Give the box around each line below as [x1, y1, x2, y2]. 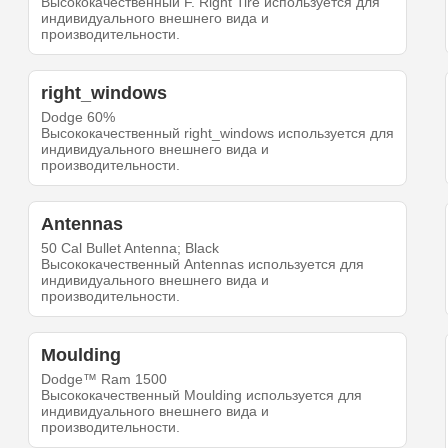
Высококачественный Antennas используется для [41, 256, 365, 273]
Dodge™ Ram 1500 [41, 371, 168, 388]
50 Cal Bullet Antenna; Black [41, 240, 220, 257]
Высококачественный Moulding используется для [41, 387, 363, 404]
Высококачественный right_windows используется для [41, 125, 395, 142]
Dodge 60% [41, 109, 116, 126]
